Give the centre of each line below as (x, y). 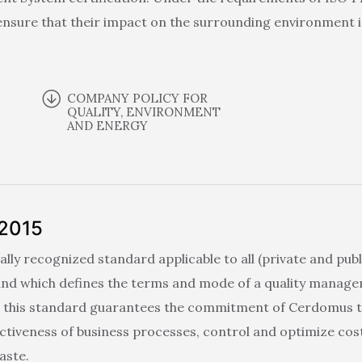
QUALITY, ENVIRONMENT (144, 112)
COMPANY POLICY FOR (138, 98)
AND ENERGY (108, 125)
